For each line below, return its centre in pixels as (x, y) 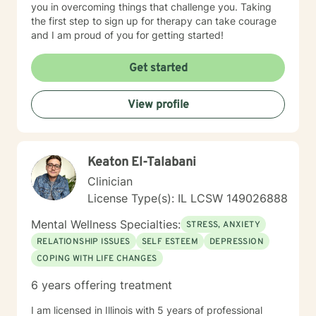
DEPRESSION (237, 242)
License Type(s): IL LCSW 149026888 (188, 198)
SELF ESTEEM (170, 242)
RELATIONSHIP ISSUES (84, 242)
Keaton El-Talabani (142, 163)
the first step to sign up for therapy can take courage (154, 21)
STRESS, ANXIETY (223, 225)
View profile (158, 105)
